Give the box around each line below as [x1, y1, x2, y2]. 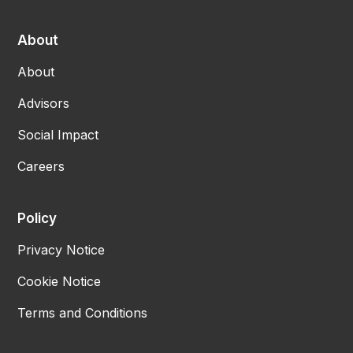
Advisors [17, 95, 70, 111]
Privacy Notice [17, 241, 106, 258]
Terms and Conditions [17, 304, 148, 321]
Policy [17, 210, 58, 226]
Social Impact [17, 126, 99, 143]
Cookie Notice [17, 273, 102, 289]
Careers [17, 158, 65, 174]
